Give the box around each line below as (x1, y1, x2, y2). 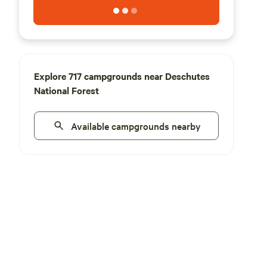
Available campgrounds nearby (71, 119, 201, 132)
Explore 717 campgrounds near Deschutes (34, 69, 210, 82)
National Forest (34, 83, 99, 97)
